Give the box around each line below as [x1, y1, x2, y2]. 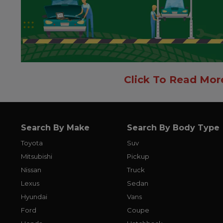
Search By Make [21, 122, 90, 132]
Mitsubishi [21, 152, 52, 160]
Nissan [21, 165, 41, 174]
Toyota [21, 138, 43, 147]
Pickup [127, 152, 150, 160]
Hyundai [21, 192, 47, 201]
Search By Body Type [127, 122, 220, 132]
